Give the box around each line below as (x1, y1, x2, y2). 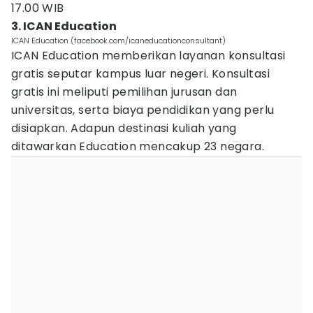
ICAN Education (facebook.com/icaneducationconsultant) (11, 35, 226, 46)
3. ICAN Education (11, 18, 117, 34)
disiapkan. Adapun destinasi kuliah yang (11, 120, 237, 136)
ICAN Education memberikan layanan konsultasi (11, 48, 286, 64)
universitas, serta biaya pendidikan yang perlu (11, 102, 275, 118)
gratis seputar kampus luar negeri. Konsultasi (11, 66, 270, 82)
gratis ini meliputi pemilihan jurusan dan (11, 84, 238, 100)
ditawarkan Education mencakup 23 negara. (11, 138, 264, 154)
